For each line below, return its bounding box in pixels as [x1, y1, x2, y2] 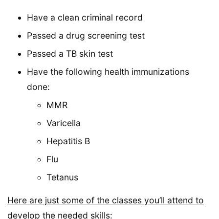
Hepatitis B [46, 135, 90, 146]
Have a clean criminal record [27, 12, 143, 22]
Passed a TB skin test [27, 48, 113, 59]
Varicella [46, 117, 81, 128]
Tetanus [46, 172, 78, 182]
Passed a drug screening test [27, 30, 145, 41]
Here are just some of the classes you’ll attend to [7, 195, 204, 205]
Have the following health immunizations [27, 66, 189, 77]
